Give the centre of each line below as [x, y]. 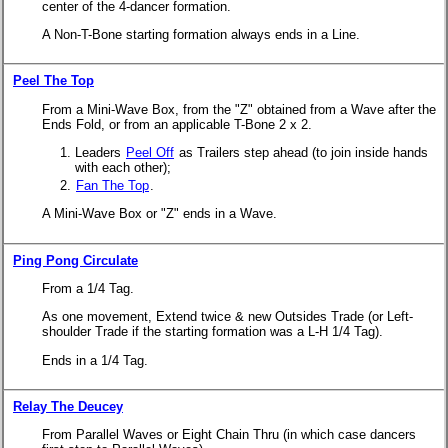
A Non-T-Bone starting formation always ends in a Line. [201, 34]
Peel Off [150, 152]
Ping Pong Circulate [75, 260]
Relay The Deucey [68, 406]
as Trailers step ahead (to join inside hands [301, 152]
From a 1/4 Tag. [88, 288]
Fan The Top [112, 185]
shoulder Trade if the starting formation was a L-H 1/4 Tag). [212, 332]
